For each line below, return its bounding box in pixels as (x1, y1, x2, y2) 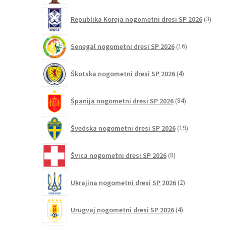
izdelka (182, 182, 204, 192)
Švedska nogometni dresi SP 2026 (70, 123, 176, 133)
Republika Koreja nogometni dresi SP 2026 (70, 14, 202, 24)
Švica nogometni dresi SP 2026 (70, 150, 166, 160)
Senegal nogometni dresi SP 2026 (70, 41, 175, 51)
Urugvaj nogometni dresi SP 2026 (70, 205, 174, 214)
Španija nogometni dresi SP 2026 (70, 96, 174, 105)
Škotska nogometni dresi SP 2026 (70, 69, 175, 78)
